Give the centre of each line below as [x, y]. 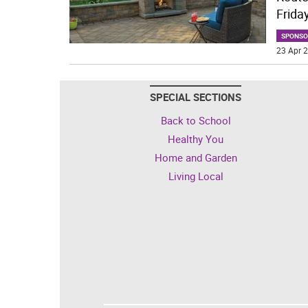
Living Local [196, 176]
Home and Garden [196, 157]
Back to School [196, 120]
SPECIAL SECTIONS [196, 97]
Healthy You [196, 139]
